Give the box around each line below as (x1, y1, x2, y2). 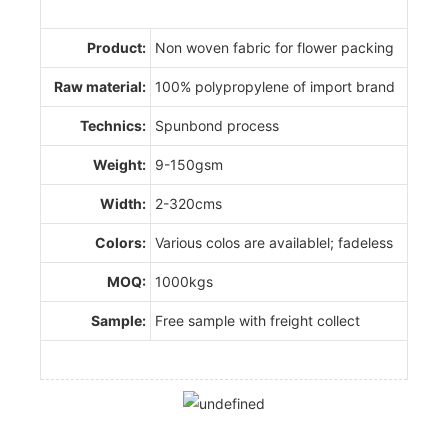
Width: (100, 194, 146, 212)
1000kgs (155, 272, 213, 290)
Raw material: (54, 77, 146, 95)
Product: (87, 38, 146, 56)
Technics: (80, 116, 146, 134)
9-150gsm (155, 155, 223, 173)
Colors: (95, 233, 146, 251)
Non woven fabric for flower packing (155, 38, 394, 56)
